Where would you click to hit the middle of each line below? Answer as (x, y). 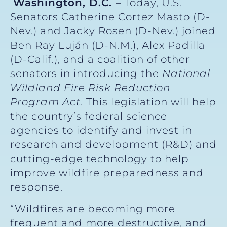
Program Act (45, 102)
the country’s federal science (89, 116)
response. (36, 187)
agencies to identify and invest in (101, 130)
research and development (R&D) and (113, 145)
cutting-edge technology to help (100, 159)
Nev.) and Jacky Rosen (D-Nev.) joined (113, 31)
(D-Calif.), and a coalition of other (100, 60)
